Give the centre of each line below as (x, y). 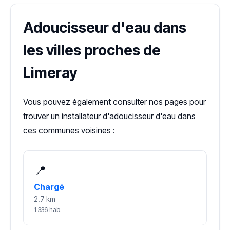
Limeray (50, 73)
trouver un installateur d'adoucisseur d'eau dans (109, 116)
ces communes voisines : (69, 131)
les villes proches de (92, 51)
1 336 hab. (48, 210)
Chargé (49, 187)
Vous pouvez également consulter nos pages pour (114, 102)
